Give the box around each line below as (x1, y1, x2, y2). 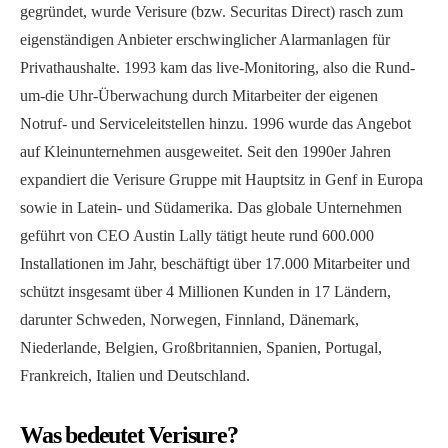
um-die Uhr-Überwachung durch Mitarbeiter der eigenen (20, 87, 378, 105)
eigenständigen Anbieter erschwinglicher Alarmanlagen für (20, 31, 390, 49)
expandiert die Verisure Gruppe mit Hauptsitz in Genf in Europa (20, 171, 423, 189)
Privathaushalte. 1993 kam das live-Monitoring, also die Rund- (20, 59, 415, 77)
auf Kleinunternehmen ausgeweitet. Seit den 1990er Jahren (20, 143, 391, 161)
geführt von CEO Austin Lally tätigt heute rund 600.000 (20, 227, 374, 245)
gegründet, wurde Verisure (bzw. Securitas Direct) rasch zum (20, 3, 403, 21)
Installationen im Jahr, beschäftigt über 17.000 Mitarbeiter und (20, 255, 410, 273)
